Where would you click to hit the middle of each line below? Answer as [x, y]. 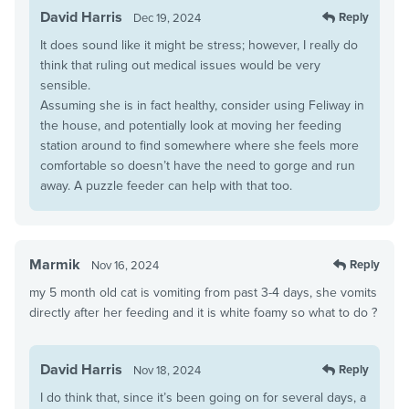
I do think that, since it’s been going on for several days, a [203, 397]
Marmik [55, 264]
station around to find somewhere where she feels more [199, 145]
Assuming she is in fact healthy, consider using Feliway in [202, 105]
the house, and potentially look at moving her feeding [191, 125]
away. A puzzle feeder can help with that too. [166, 185]
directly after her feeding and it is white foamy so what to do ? [203, 312]
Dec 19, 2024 [167, 18]
